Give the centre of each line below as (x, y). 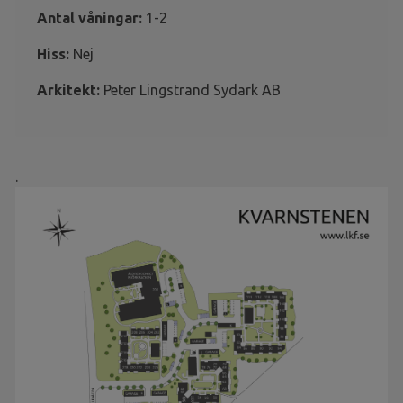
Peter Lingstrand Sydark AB (192, 90)
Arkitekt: (70, 90)
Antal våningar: (91, 18)
